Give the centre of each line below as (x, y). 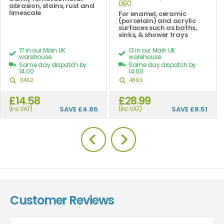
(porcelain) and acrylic (157, 21)
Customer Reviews (62, 200)
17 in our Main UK (42, 50)
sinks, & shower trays (153, 35)
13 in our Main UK (152, 50)
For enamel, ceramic (152, 14)
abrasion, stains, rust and (52, 6)
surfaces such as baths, (158, 28)
